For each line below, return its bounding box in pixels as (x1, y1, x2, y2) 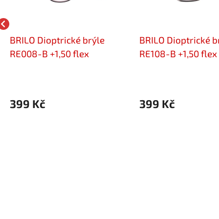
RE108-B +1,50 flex (139, 47, 217, 59)
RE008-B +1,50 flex (10, 47, 89, 59)
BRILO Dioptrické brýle (10, 34, 105, 45)
